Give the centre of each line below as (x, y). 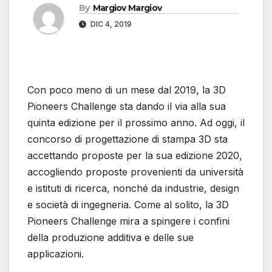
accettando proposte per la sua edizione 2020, (135, 156)
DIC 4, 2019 (110, 24)
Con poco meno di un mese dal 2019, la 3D (127, 90)
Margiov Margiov (127, 8)
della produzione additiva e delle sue (110, 238)
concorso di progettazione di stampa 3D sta (127, 139)
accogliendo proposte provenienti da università (135, 172)
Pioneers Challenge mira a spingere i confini (128, 221)
